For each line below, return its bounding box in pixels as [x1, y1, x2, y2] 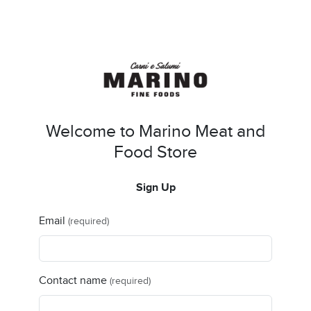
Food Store [114, 142, 197, 163]
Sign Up [135, 181, 176, 195]
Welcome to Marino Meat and [46, 121, 265, 142]
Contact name [39, 274, 107, 288]
